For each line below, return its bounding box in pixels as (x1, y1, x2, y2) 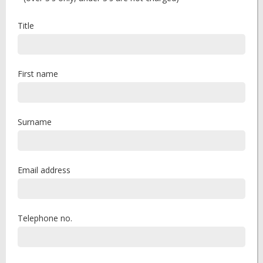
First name (18, 68, 58, 79)
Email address (18, 164, 70, 176)
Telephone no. (18, 213, 72, 224)
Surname (18, 116, 52, 127)
